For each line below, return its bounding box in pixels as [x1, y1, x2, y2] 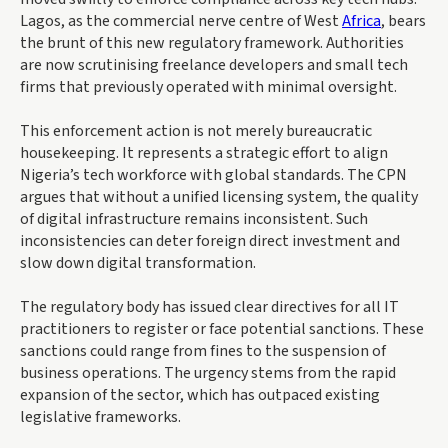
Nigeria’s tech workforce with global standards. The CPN [20, 164, 407, 187]
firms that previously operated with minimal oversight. [20, 76, 397, 99]
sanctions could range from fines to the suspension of [20, 340, 386, 363]
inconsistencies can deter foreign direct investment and [20, 230, 400, 253]
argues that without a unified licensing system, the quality [20, 186, 418, 209]
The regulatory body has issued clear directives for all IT [20, 296, 399, 319]
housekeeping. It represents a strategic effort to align [20, 142, 388, 165]
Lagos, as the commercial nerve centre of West [20, 10, 342, 33]
